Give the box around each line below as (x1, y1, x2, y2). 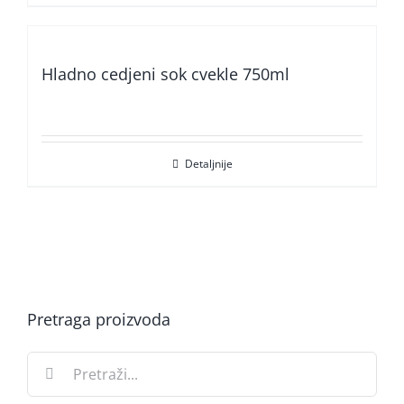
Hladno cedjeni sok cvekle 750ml (41, 63, 289, 85)
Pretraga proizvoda (27, 308, 170, 330)
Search (26, 351, 68, 369)
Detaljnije (184, 156, 233, 171)
